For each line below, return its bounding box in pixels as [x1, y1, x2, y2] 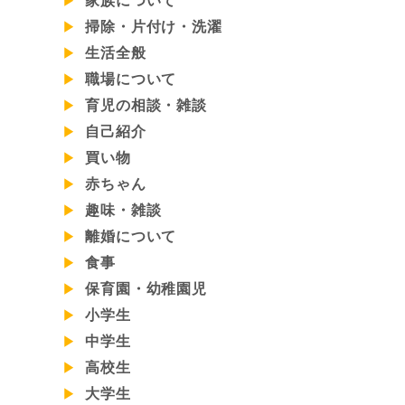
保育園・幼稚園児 [80, 280, 207, 297]
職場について [80, 71, 177, 87]
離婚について [80, 228, 177, 244]
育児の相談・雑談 [80, 97, 207, 113]
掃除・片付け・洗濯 [80, 18, 222, 34]
